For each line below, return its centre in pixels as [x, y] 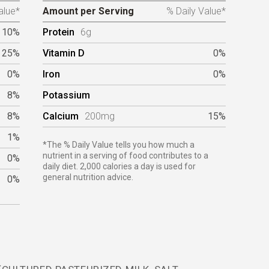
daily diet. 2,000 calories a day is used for [119, 166]
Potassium [67, 95]
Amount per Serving [89, 11]
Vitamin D [64, 53]
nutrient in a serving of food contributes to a [126, 156]
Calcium [61, 116]
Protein [59, 32]
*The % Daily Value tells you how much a [119, 145]
